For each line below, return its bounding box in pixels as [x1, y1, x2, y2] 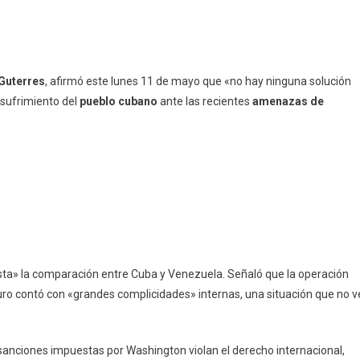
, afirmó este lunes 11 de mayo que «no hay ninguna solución [45, 74, 351, 88]
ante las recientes [157, 94, 252, 108]
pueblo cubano [80, 94, 157, 108]
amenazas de [252, 94, 324, 108]
